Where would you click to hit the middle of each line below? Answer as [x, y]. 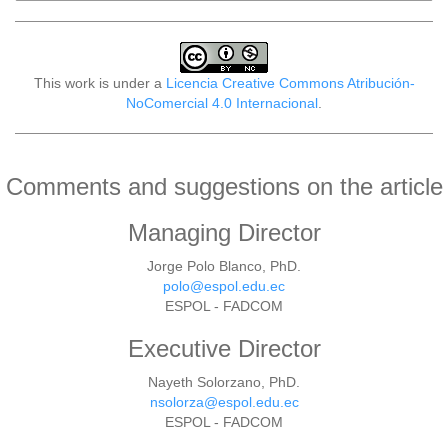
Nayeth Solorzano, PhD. [224, 381]
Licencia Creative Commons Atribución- [290, 82]
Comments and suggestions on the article [224, 186]
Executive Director [224, 348]
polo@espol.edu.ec [224, 285]
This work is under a [99, 82]
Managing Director [224, 232]
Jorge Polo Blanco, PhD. [224, 265]
